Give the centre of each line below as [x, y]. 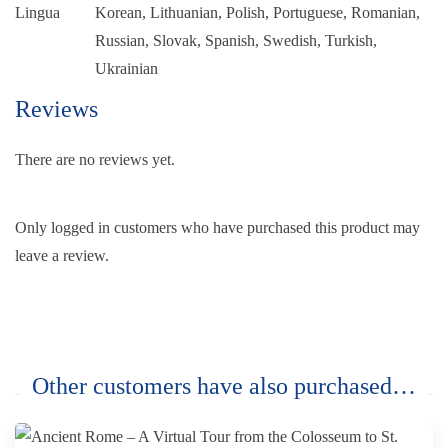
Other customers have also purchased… [224, 385]
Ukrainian [126, 68]
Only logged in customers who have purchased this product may [217, 227]
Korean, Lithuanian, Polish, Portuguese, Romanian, [257, 12]
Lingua [37, 12]
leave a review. [62, 255]
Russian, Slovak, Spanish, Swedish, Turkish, [236, 40]
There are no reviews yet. [95, 159]
